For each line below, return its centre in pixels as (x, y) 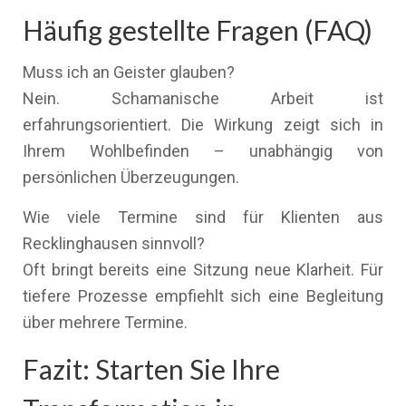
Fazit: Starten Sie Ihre (151, 369)
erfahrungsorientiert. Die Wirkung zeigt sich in (203, 125)
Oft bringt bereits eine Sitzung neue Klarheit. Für (203, 270)
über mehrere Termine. (105, 322)
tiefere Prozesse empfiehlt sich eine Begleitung (203, 296)
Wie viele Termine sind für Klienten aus (203, 217)
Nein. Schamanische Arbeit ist (203, 98)
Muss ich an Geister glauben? (129, 72)
